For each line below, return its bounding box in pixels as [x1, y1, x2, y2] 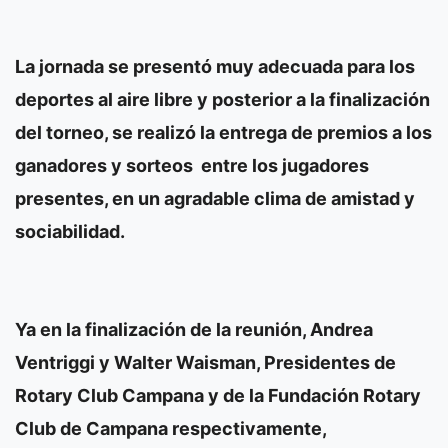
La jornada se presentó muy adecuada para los [15, 55, 415, 77]
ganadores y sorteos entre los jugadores [15, 154, 369, 176]
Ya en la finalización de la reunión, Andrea [15, 318, 373, 340]
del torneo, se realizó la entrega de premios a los [15, 121, 432, 143]
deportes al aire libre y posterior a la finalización [15, 88, 430, 110]
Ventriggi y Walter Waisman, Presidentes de [15, 351, 396, 373]
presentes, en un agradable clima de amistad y [15, 187, 415, 209]
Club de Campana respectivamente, [15, 417, 326, 439]
